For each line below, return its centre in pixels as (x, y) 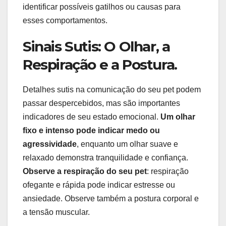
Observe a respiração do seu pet (85, 171)
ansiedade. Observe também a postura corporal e (111, 198)
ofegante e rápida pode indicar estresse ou (99, 185)
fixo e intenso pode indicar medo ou (91, 130)
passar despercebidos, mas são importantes (101, 103)
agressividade (50, 144)
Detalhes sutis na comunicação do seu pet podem (112, 89)
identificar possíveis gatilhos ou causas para (102, 7)
